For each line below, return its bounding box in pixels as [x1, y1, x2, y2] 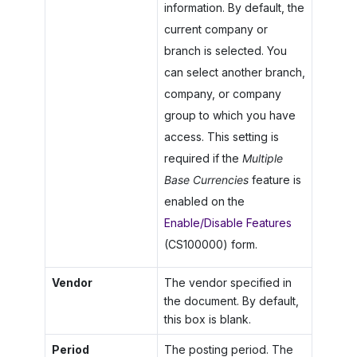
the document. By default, [163, 293, 299, 308]
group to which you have [163, 108, 296, 122]
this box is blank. [163, 312, 251, 326]
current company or [163, 22, 268, 36]
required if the [163, 151, 242, 165]
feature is [248, 172, 301, 186]
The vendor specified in [163, 275, 292, 289]
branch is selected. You [163, 43, 287, 57]
